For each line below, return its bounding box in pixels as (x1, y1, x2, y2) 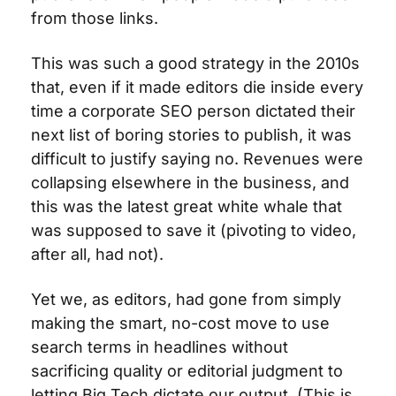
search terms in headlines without (31, 338, 288, 356)
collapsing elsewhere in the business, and (31, 173, 349, 192)
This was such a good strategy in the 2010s (31, 54, 360, 72)
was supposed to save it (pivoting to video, (31, 221, 356, 240)
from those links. (31, 9, 158, 27)
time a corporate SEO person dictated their (31, 102, 355, 120)
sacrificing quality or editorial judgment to (31, 362, 343, 380)
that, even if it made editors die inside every (31, 78, 363, 96)
